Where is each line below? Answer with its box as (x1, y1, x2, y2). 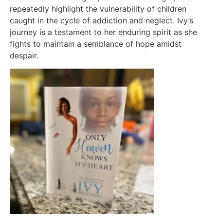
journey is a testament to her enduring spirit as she (10, 27, 197, 37)
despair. (10, 51, 38, 61)
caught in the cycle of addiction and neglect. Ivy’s (10, 16, 193, 26)
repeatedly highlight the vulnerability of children (10, 4, 186, 14)
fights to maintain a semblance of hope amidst (10, 39, 182, 49)
